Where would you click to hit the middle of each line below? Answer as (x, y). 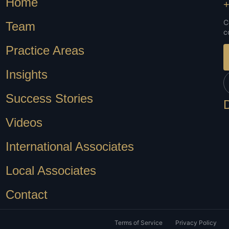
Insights (26, 75)
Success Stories (49, 99)
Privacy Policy (196, 223)
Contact (26, 195)
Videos (24, 123)
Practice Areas (45, 51)
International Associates (70, 147)
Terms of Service (139, 223)
